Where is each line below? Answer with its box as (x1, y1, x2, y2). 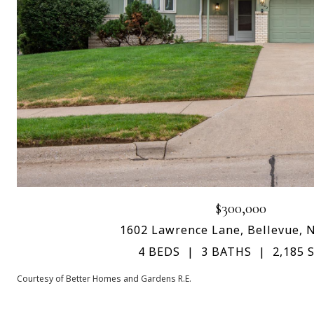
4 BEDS (138, 244, 180, 260)
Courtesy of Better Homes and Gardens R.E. (17, 273, 191, 285)
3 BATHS (201, 244, 252, 260)
